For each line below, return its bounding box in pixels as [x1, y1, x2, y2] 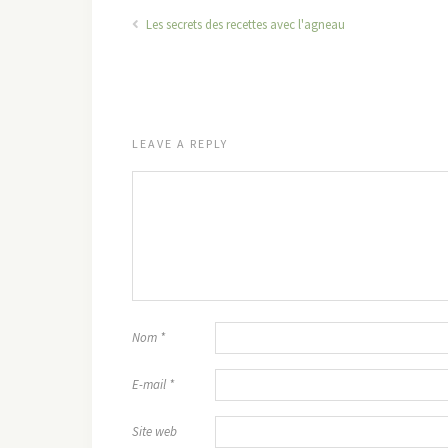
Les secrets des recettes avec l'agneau [143, 16, 345, 33]
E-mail [132, 376, 169, 393]
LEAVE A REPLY [132, 136, 228, 151]
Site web [132, 423, 177, 440]
